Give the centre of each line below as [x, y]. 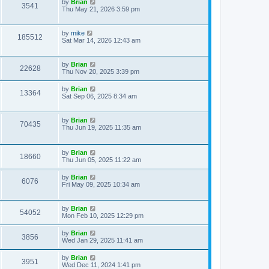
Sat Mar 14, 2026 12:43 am [101, 40]
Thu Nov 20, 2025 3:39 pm [101, 71]
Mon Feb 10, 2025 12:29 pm [103, 216]
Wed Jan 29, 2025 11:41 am [102, 240]
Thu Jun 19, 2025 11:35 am [101, 127]
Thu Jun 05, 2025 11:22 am [101, 160]
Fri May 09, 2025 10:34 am [101, 184]
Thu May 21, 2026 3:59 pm [101, 9]
